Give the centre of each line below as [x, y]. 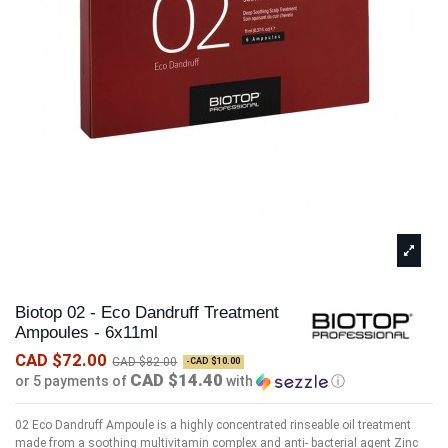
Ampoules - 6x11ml [86, 332]
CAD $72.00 [61, 360]
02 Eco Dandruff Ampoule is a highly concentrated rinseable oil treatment [213, 425]
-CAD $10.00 [213, 361]
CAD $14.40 [176, 380]
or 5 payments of [72, 381]
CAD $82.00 [145, 362]
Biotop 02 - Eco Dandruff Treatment [147, 312]
